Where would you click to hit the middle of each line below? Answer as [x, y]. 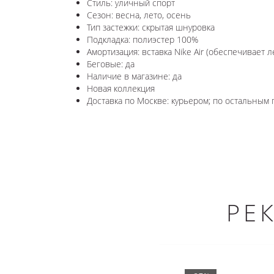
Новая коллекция [121, 88]
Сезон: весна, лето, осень [139, 15]
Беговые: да [111, 64]
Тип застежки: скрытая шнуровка [151, 27]
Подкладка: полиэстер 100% [143, 39]
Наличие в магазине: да [134, 76]
